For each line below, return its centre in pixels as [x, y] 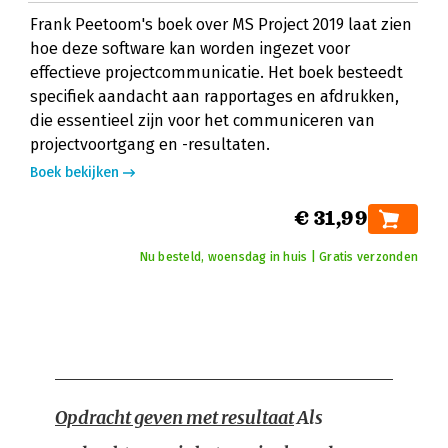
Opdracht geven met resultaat [174, 417]
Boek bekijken [74, 172]
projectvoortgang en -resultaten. [150, 144]
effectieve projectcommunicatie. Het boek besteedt [216, 72]
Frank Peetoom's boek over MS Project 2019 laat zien [221, 24]
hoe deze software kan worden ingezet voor [190, 48]
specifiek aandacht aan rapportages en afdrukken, [214, 96]
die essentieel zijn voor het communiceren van [202, 120]
